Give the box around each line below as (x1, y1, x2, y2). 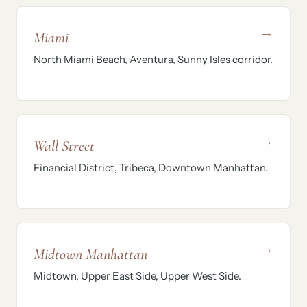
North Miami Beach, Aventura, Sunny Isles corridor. (34, 53, 273, 66)
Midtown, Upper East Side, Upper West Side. (34, 269, 241, 283)
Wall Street (34, 137, 95, 156)
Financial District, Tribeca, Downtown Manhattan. (34, 161, 268, 175)
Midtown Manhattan (34, 245, 147, 264)
